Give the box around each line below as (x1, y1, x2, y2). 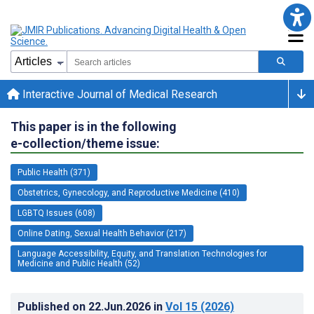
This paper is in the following (11, 118, 177, 134)
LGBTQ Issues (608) (18, 207, 95, 218)
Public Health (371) (18, 167, 90, 177)
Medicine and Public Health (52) (18, 258, 140, 268)
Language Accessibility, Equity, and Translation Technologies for (18, 248, 267, 259)
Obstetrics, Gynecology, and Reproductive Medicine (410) (18, 187, 240, 198)
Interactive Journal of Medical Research (20, 87, 217, 101)
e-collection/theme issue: (11, 135, 160, 151)
